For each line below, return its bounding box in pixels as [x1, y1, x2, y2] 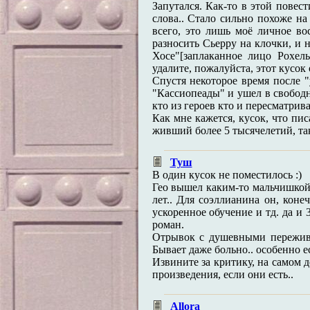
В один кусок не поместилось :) [152, 169, 302, 181]
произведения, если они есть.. [152, 268, 293, 280]
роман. [152, 219, 184, 230]
